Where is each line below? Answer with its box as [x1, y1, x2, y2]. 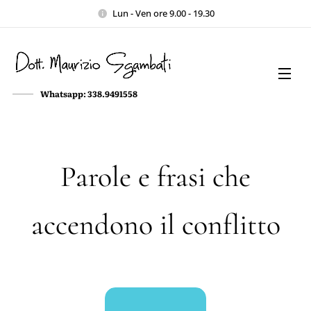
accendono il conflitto [31, 207, 280, 242]
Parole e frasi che [60, 159, 251, 194]
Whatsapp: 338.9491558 [40, 87, 137, 100]
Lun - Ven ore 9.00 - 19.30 [112, 6, 215, 19]
